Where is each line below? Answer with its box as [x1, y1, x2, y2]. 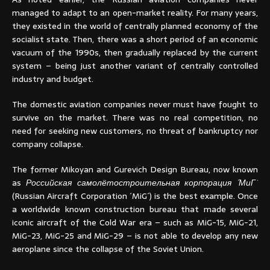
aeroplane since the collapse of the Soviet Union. [12, 242, 204, 256]
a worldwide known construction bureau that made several [12, 202, 258, 216]
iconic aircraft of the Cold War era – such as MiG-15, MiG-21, [12, 215, 258, 229]
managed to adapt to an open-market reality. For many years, [12, 5, 258, 19]
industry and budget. [12, 72, 93, 86]
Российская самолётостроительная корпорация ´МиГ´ [26, 175, 258, 189]
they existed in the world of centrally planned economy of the [12, 19, 258, 33]
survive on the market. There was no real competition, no [12, 110, 258, 124]
